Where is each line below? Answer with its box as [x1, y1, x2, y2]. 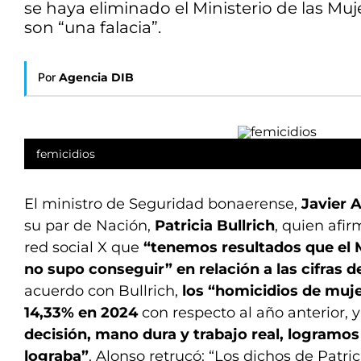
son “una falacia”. [24, 18, 161, 37]
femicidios [36, 147, 95, 161]
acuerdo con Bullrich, [24, 282, 182, 300]
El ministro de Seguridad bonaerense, [24, 195, 301, 213]
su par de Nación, [24, 217, 155, 234]
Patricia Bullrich [155, 217, 275, 234]
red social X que [24, 239, 143, 256]
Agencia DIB [59, 70, 134, 85]
